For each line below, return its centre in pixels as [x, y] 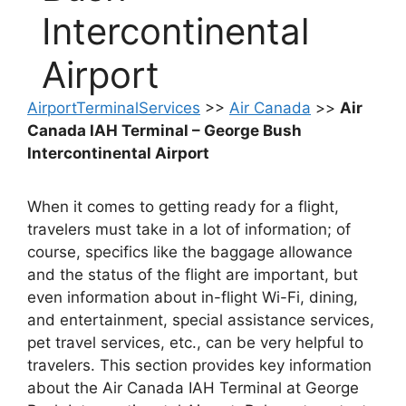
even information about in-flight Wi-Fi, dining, [193, 298]
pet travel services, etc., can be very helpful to [195, 343]
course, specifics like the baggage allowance [190, 252]
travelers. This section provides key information [199, 366]
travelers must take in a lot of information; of [189, 230]
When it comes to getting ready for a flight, [183, 207]
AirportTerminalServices [114, 108]
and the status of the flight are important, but [193, 275]
